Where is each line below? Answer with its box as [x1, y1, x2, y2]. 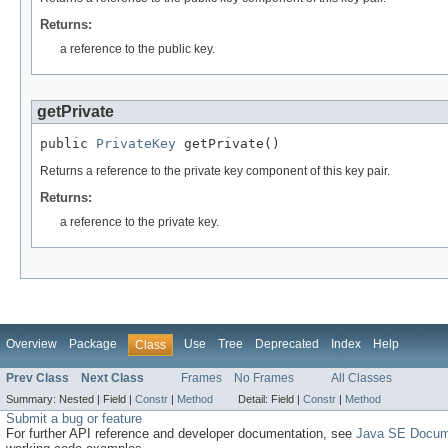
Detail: [238, 392, 271, 405]
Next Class [81, 370, 144, 385]
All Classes [331, 370, 392, 385]
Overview [6, 336, 57, 351]
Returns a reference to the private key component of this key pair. [40, 164, 390, 179]
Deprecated [255, 336, 319, 351]
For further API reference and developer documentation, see [6, 425, 357, 441]
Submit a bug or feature [6, 410, 143, 426]
